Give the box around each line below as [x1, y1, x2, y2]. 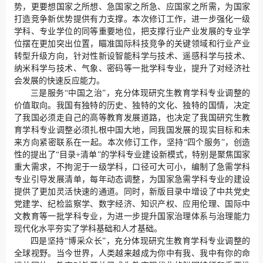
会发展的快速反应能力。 [14, 76, 104, 86]
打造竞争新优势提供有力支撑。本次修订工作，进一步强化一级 [14, 15, 251, 24]
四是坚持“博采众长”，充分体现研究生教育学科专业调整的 [31, 237, 251, 246]
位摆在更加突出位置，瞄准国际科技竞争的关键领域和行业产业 [14, 39, 251, 49]
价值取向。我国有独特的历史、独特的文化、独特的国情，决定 [14, 101, 251, 110]
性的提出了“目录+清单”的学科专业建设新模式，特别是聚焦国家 [14, 150, 251, 160]
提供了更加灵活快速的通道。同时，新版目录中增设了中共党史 [14, 187, 251, 197]
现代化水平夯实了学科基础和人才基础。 [14, 224, 162, 234]
